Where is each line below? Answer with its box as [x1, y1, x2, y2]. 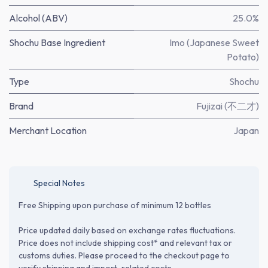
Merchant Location [9, 124, 87, 136]
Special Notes [33, 177, 85, 188]
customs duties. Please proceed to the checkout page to [19, 249, 230, 261]
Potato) [227, 50, 259, 63]
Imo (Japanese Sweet [169, 36, 259, 48]
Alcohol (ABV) [9, 11, 68, 24]
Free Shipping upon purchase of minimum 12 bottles [19, 199, 211, 211]
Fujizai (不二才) [196, 99, 259, 112]
